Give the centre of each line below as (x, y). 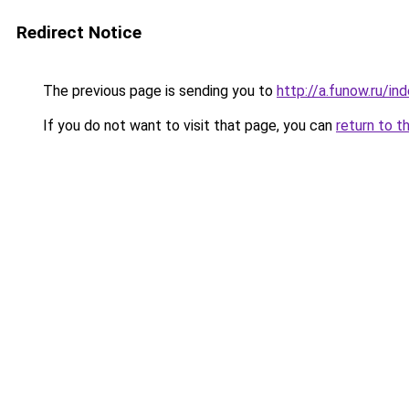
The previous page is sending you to (158, 91)
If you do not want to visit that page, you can (188, 126)
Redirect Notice (79, 32)
